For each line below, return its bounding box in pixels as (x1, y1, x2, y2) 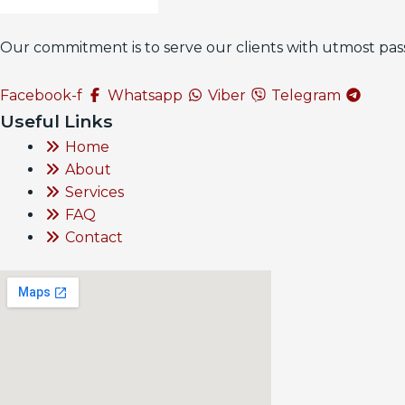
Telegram (271, 87, 341, 105)
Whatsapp (108, 87, 183, 105)
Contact (65, 229, 123, 247)
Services (65, 184, 124, 202)
